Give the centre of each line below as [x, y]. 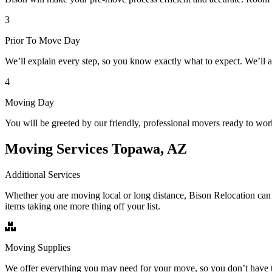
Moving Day [29, 102]
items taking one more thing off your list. [83, 206]
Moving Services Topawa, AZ [96, 148]
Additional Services [42, 174]
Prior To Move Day [42, 40]
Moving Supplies [38, 247]
